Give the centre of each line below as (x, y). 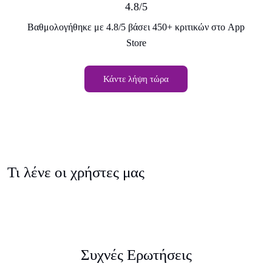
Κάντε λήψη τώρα (136, 79)
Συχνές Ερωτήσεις (136, 254)
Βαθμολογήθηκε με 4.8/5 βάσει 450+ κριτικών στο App (136, 27)
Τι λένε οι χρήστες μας (76, 172)
